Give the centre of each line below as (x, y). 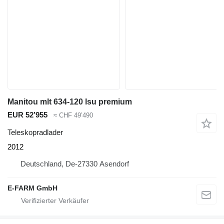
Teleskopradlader (35, 132)
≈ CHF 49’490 (73, 115)
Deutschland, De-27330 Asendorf (75, 163)
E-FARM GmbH (32, 188)
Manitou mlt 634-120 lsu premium (70, 101)
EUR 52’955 (27, 114)
